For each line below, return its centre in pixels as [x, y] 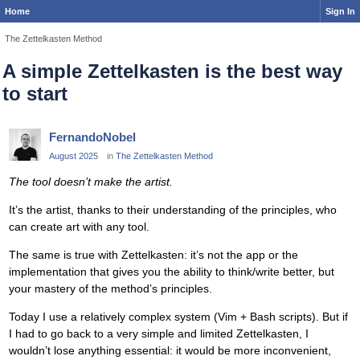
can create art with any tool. [79, 226]
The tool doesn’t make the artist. [91, 181]
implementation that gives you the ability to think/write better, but [172, 271]
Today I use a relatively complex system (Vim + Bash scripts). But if [178, 316]
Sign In [340, 11]
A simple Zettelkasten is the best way [172, 72]
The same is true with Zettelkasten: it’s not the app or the [153, 254]
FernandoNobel [92, 137]
